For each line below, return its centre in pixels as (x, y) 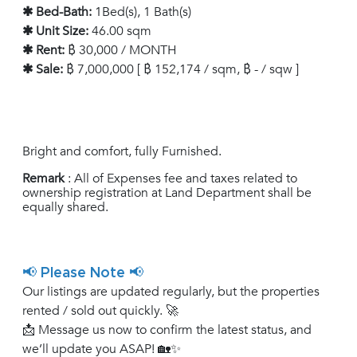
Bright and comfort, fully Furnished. (122, 152)
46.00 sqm (120, 31)
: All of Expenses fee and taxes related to (181, 179)
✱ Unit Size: (55, 31)
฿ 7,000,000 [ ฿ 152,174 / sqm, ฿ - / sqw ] (181, 70)
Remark (43, 179)
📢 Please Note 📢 (83, 274)
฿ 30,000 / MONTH (121, 51)
